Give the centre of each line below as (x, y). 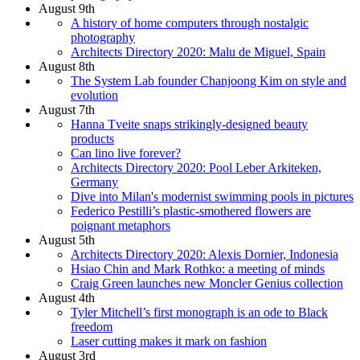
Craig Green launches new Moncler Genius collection (207, 283)
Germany (94, 182)
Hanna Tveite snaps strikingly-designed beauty (189, 124)
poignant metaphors (121, 225)
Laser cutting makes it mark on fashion (169, 341)
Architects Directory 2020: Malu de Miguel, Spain (198, 51)
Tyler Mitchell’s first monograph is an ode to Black (199, 312)
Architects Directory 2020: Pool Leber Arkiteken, (196, 167)
